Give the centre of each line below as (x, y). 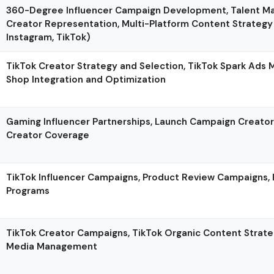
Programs (28, 191)
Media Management (52, 246)
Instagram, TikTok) (49, 37)
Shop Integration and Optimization (86, 79)
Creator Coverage (48, 135)
